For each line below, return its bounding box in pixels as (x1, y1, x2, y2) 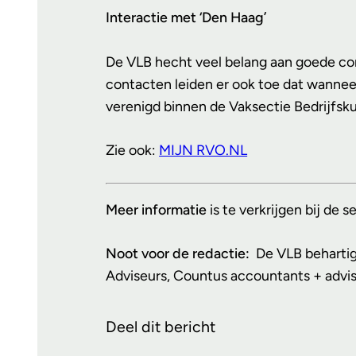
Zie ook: (106, 141, 160, 158)
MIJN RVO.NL (159, 141, 248, 158)
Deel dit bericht (106, 316, 216, 336)
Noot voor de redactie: (106, 245, 257, 262)
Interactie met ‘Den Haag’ (106, 9, 267, 26)
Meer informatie (106, 201, 207, 219)
